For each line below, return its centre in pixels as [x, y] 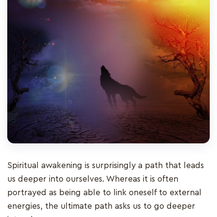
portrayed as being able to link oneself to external [104, 193]
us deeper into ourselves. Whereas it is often [93, 179]
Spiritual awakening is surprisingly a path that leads [106, 166]
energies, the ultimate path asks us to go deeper [101, 206]
